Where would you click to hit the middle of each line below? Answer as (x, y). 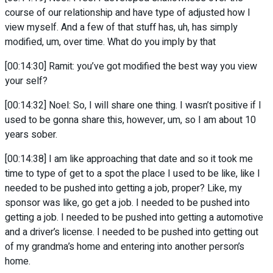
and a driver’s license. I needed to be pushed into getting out (132, 232)
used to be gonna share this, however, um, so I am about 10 (130, 120)
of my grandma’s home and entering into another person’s (125, 247)
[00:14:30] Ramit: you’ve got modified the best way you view (131, 67)
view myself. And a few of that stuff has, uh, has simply (121, 28)
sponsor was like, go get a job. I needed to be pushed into (127, 203)
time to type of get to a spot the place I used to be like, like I (133, 174)
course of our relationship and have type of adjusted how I (128, 13)
